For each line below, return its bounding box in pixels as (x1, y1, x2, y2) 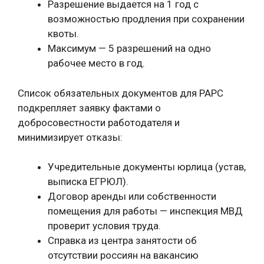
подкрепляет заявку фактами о (18, 101, 161, 114)
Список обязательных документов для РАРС (18, 87, 223, 99)
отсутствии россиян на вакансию (48, 249, 199, 261)
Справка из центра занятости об (48, 235, 197, 246)
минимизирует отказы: (18, 131, 123, 143)
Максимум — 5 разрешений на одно (48, 42, 211, 54)
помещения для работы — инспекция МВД (48, 205, 243, 217)
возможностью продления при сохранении (48, 13, 245, 25)
